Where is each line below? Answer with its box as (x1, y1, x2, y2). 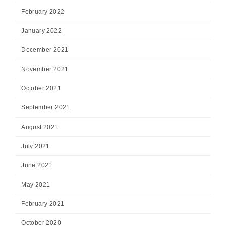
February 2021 (21, 200, 65, 208)
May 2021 (21, 181, 50, 188)
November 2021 (21, 66, 69, 73)
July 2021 (21, 142, 50, 150)
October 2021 (21, 85, 62, 92)
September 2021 (21, 104, 70, 111)
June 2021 (21, 161, 52, 169)
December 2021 (21, 46, 69, 54)
